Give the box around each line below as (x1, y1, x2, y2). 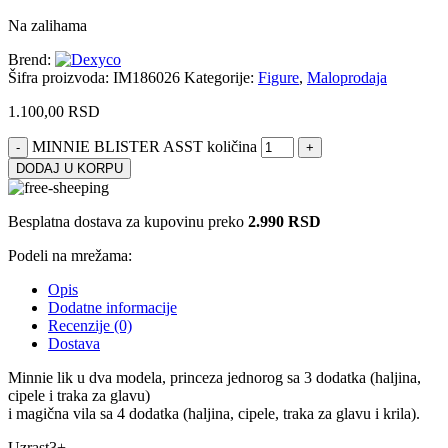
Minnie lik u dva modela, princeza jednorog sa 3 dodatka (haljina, (8, 369, 421, 387)
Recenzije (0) (48, 317, 132, 335)
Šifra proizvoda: (8, 69, 113, 87)
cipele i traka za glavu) (8, 387, 150, 405)
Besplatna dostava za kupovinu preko (8, 213, 248, 231)
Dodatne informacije (48, 299, 177, 317)
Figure (258, 69, 299, 87)
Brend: (8, 51, 51, 69)
